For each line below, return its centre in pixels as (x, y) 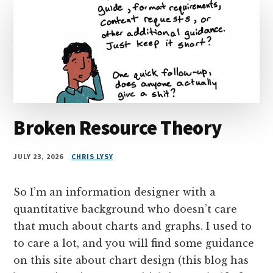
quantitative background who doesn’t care (126, 209)
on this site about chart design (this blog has (131, 260)
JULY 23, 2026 (38, 156)
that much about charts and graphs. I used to (133, 226)
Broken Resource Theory (118, 128)
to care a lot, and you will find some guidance (134, 243)
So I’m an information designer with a (115, 192)
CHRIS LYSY (92, 156)
